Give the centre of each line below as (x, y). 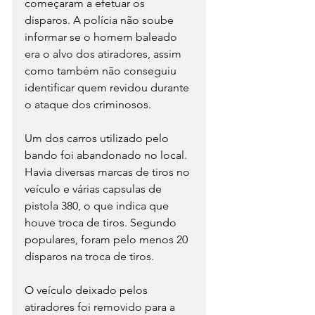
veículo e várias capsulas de (95, 189)
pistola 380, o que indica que (98, 206)
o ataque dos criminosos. (91, 105)
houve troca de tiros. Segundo (102, 223)
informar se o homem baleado (102, 37)
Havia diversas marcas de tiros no (109, 172)
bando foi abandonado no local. (107, 155)
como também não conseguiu (102, 71)
